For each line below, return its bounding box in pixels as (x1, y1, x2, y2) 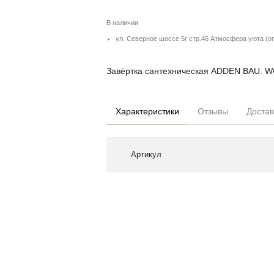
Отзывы (198, 106, 228, 117)
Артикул (131, 150, 161, 160)
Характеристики (116, 106, 179, 117)
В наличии (106, 19, 138, 27)
